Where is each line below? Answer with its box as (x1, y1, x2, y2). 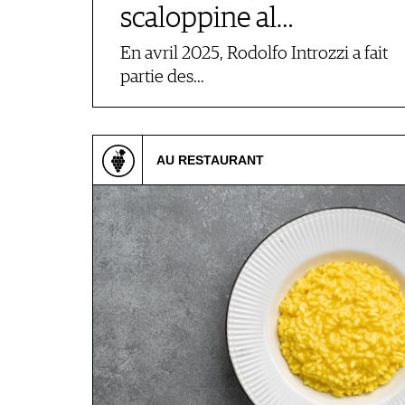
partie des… (120, 68, 204, 87)
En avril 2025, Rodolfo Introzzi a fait (120, 44, 388, 63)
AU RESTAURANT (156, 153, 264, 167)
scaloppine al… (120, 5, 293, 33)
